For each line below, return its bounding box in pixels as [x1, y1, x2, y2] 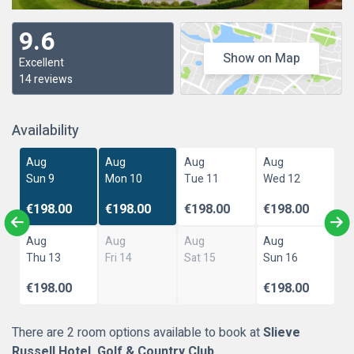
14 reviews [19, 71, 73, 88]
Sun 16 [262, 250, 298, 266]
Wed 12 [262, 171, 300, 187]
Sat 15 [183, 250, 216, 266]
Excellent [19, 55, 64, 71]
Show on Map [222, 49, 300, 68]
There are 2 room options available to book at [12, 323, 263, 342]
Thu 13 [26, 250, 62, 266]
